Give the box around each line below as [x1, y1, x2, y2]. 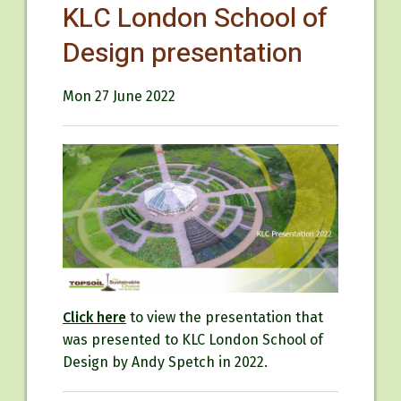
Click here [63, 308, 126, 326]
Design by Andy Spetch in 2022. [63, 353, 268, 371]
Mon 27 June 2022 [63, 88, 175, 105]
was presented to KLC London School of [63, 330, 323, 348]
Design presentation [63, 34, 303, 73]
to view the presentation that [126, 308, 323, 326]
